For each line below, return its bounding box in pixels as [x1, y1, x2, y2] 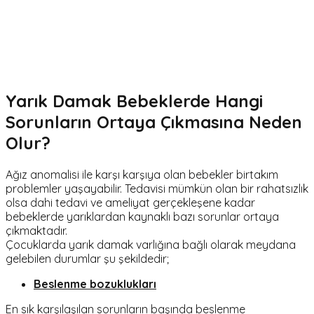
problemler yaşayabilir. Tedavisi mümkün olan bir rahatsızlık [6, 181, 308, 196]
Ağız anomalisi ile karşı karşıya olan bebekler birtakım [6, 167, 278, 182]
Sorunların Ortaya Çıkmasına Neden [6, 111, 302, 132]
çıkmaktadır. [6, 223, 67, 238]
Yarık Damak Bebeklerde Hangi [6, 90, 263, 111]
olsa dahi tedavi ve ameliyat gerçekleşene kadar [6, 195, 255, 210]
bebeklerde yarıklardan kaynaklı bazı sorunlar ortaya [6, 209, 279, 224]
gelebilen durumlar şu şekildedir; [6, 251, 169, 266]
